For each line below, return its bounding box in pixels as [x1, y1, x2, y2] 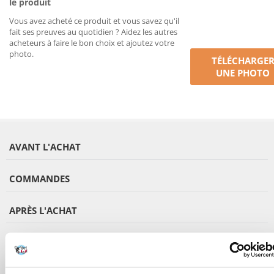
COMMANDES [9, 172, 70, 185]
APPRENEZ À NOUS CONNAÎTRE [9, 236, 149, 248]
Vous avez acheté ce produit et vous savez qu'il [9, 15, 179, 26]
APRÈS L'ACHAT [9, 204, 77, 217]
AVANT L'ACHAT [9, 141, 81, 153]
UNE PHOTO [216, 67, 270, 79]
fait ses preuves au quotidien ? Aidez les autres [9, 26, 177, 37]
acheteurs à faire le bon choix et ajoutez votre [9, 37, 174, 48]
